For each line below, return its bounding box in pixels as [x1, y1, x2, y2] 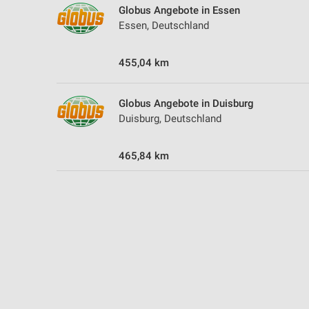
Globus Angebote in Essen [119, 4, 240, 17]
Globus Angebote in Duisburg [119, 97, 254, 110]
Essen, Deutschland [119, 19, 209, 32]
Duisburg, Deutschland [119, 112, 221, 126]
